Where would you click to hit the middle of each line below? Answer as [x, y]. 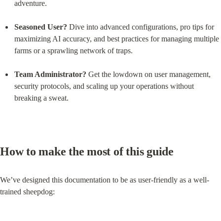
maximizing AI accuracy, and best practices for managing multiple [116, 38]
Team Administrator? [50, 74]
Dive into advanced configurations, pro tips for [140, 27]
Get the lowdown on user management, [148, 74]
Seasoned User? [40, 27]
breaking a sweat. [41, 98]
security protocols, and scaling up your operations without [104, 86]
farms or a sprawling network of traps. [73, 50]
